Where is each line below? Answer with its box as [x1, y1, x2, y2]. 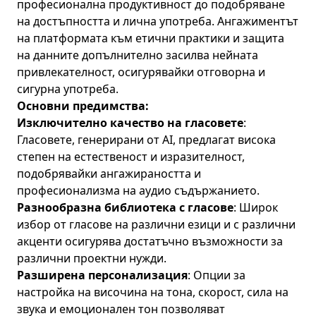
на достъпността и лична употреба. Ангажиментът [17, 13, 298, 29]
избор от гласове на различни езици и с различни [17, 217, 296, 232]
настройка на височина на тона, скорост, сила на [17, 284, 288, 300]
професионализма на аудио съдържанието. [17, 183, 260, 198]
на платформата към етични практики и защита [17, 30, 284, 46]
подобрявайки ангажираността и [17, 166, 201, 181]
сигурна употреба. [17, 81, 119, 97]
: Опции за [188, 267, 245, 283]
